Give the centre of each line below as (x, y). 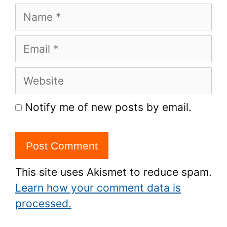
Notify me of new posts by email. (108, 107)
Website (35, 75)
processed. (43, 203)
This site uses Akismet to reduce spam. (113, 172)
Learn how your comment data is (98, 187)
